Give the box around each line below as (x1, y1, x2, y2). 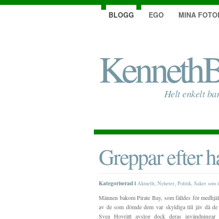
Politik (177, 180, 191, 187)
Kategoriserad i (99, 179, 136, 187)
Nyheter (157, 180, 175, 187)
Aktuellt (137, 180, 154, 187)
